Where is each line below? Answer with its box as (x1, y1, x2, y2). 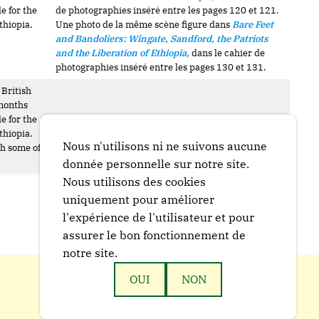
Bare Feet (232, 19, 274, 31)
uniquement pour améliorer (63, 192, 214, 206)
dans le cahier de (189, 47, 266, 59)
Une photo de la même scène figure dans (56, 19, 231, 31)
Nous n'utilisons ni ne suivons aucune (63, 139, 267, 153)
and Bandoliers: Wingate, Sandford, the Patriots (56, 33, 269, 45)
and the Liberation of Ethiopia (56, 47, 187, 59)
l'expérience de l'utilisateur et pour (63, 210, 254, 224)
